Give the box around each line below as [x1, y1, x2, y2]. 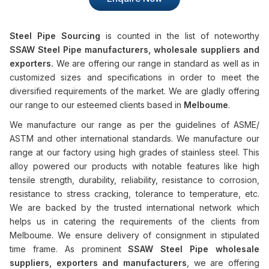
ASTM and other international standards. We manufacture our [10, 133, 259, 144]
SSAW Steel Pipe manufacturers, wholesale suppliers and [10, 44, 259, 55]
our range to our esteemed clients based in [10, 100, 184, 110]
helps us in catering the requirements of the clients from [10, 216, 259, 226]
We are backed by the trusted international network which [10, 202, 259, 213]
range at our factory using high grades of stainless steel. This [10, 147, 259, 157]
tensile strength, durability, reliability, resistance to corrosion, [10, 175, 259, 185]
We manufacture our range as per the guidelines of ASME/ [10, 119, 259, 130]
